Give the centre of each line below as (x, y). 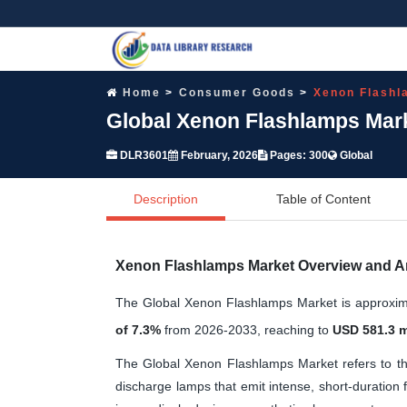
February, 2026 (218, 155)
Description (166, 199)
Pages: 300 (298, 155)
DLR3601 (143, 155)
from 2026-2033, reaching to (247, 329)
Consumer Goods (237, 92)
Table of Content (323, 199)
